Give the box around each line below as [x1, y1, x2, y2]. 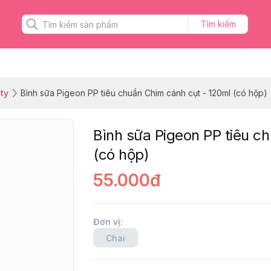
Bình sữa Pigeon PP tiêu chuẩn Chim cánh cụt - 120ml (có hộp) [21, 88, 267, 98]
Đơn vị [93, 217, 120, 227]
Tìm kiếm [200, 19, 236, 29]
